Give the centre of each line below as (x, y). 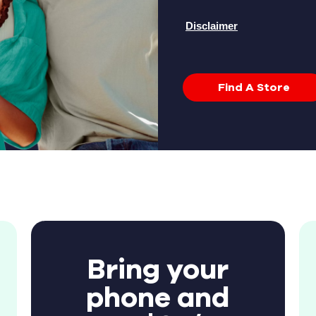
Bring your (158, 271)
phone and (158, 299)
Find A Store (254, 87)
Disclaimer (212, 26)
